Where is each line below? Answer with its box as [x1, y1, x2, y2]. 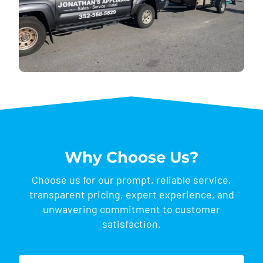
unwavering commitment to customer [43, 203, 220, 216]
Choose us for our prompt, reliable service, [32, 173, 231, 187]
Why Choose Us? [65, 148, 198, 167]
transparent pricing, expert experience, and [29, 188, 234, 201]
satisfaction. [102, 217, 161, 231]
